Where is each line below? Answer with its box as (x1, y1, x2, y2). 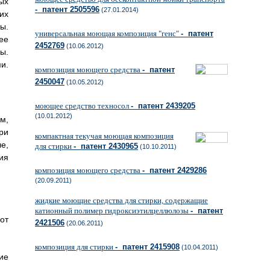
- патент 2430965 (74, 142, 138, 151)
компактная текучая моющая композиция (35, 131, 174, 140)
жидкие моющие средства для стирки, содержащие (35, 196, 208, 205)
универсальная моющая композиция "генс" (35, 29, 181, 38)
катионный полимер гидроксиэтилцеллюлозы (35, 206, 190, 215)
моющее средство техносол (35, 101, 131, 110)
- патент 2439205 (131, 101, 195, 110)
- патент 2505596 (35, 5, 99, 14)
